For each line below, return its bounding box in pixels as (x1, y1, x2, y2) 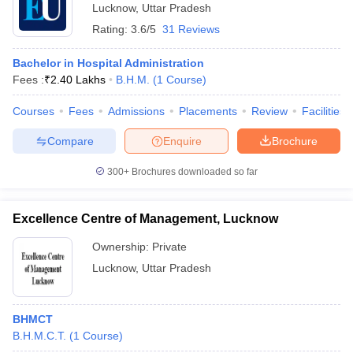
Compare (46, 134, 94, 147)
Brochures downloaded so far (129, 166, 258, 177)
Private (152, 240, 187, 253)
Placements (179, 105, 237, 117)
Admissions (108, 105, 165, 117)
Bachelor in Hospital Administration (13, 57, 204, 69)
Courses (13, 105, 54, 117)
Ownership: (92, 240, 152, 253)
